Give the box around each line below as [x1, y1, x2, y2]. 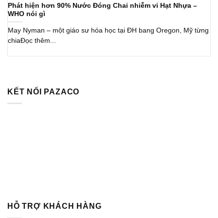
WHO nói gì [8, 10, 45, 18]
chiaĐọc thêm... [8, 37, 56, 45]
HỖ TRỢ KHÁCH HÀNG [7, 202, 102, 211]
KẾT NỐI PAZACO [7, 87, 80, 96]
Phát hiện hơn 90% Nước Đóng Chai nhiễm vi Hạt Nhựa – [8, 1, 197, 9]
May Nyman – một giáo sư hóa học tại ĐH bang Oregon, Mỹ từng [8, 27, 209, 35]
